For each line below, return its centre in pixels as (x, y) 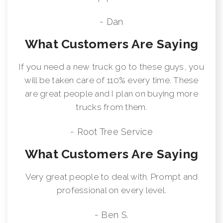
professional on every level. (111, 190)
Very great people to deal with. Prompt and (111, 176)
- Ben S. (111, 215)
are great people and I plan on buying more (111, 93)
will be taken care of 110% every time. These (111, 80)
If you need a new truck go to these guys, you (111, 66)
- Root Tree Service (111, 131)
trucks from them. (111, 107)
